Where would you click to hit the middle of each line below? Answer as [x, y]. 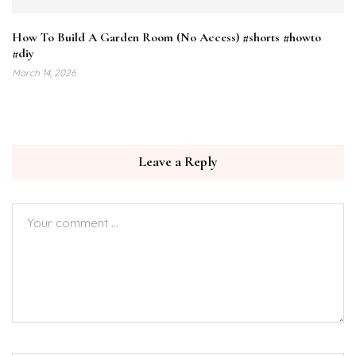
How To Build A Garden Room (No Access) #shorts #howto [166, 37]
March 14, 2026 [44, 72]
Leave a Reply [178, 161]
